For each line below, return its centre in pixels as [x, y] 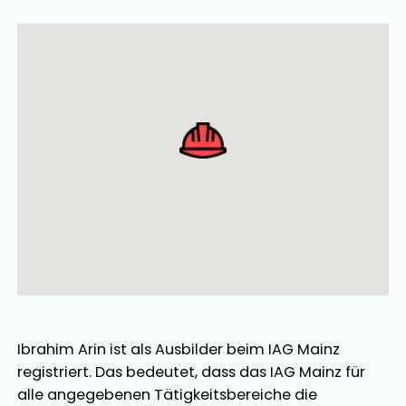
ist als [131, 350]
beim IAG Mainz [282, 350]
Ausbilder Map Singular [123, 34]
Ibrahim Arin [62, 350]
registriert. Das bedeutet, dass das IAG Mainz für [192, 372]
